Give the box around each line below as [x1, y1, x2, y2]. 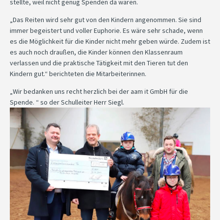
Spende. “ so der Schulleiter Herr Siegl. [10, 97, 124, 107]
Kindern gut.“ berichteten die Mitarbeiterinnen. [10, 69, 146, 78]
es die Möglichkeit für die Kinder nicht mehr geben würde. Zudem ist [10, 36, 210, 46]
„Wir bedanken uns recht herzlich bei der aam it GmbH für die [10, 86, 188, 96]
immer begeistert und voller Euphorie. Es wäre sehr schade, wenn [10, 26, 203, 35]
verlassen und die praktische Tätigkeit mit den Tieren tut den [10, 58, 188, 67]
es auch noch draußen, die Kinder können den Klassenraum [10, 47, 183, 56]
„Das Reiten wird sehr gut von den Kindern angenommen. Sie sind [10, 15, 201, 24]
